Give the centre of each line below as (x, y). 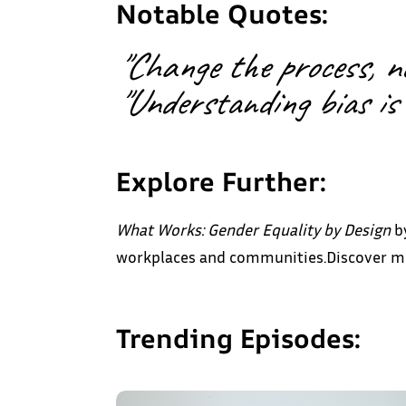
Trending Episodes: (239, 338)
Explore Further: (222, 182)
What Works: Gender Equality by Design (254, 230)
